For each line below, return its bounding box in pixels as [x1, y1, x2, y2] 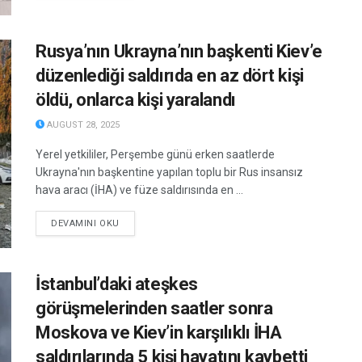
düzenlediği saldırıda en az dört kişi [36, 65, 304, 86]
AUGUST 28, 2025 [44, 120, 120, 131]
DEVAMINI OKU [51, 218, 120, 229]
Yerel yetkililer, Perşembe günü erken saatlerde [36, 148, 275, 162]
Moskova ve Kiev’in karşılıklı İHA [36, 322, 282, 343]
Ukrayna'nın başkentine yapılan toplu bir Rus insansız [36, 166, 303, 179]
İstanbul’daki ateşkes [36, 273, 198, 294]
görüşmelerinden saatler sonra [36, 297, 273, 318]
